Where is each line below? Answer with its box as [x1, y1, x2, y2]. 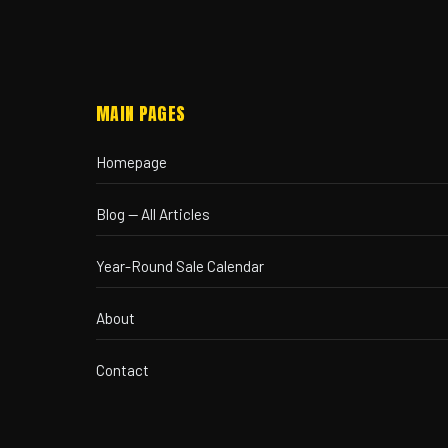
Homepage [96, 153, 167, 171]
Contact [96, 361, 149, 379]
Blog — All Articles [96, 205, 210, 223]
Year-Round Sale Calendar [96, 257, 264, 275]
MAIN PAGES [96, 100, 186, 127]
